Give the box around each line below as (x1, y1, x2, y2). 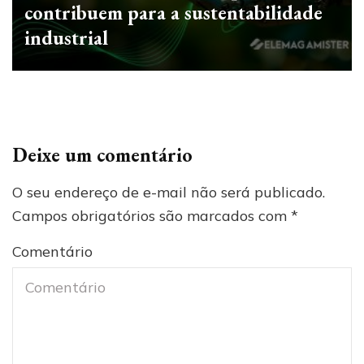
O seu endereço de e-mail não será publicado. (12, 183, 325, 202)
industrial (24, 25, 108, 51)
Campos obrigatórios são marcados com (12, 206, 291, 226)
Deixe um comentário (12, 142, 193, 168)
